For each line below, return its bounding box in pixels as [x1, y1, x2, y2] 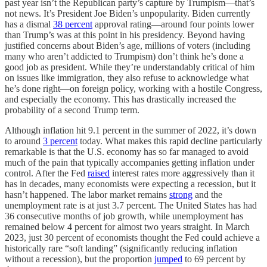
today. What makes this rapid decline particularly [77, 136, 262, 146]
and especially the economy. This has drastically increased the [5, 94, 236, 104]
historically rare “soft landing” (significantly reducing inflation [5, 243, 237, 253]
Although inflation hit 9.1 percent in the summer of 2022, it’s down [5, 125, 256, 135]
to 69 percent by [182, 254, 246, 264]
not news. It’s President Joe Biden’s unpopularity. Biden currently [5, 8, 250, 18]
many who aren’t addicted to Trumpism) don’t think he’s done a [5, 51, 244, 61]
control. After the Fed [5, 168, 88, 178]
